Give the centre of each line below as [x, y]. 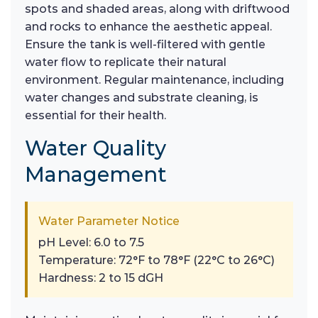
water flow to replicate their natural [126, 62]
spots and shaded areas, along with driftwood [157, 9]
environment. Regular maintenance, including [154, 79]
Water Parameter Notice [109, 221]
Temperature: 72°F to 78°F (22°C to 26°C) [157, 260]
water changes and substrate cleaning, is [142, 97]
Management [96, 174]
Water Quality [95, 148]
